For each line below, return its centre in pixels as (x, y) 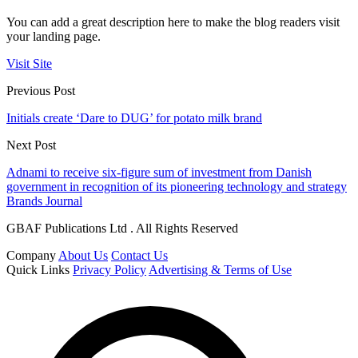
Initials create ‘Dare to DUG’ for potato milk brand (134, 118)
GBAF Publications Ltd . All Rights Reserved (122, 229)
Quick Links (38, 270)
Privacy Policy (109, 270)
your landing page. (54, 37)
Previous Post (41, 91)
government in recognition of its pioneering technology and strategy (177, 187)
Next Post (31, 145)
